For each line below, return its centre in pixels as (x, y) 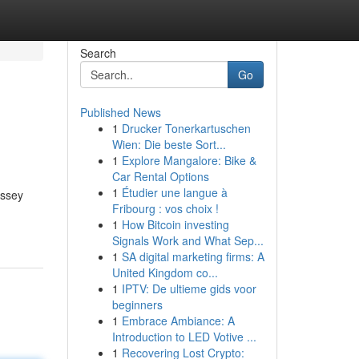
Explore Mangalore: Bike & (189, 160)
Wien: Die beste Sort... (169, 144)
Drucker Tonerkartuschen (186, 128)
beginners (137, 305)
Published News (120, 112)
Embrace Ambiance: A (178, 321)
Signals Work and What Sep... (188, 240)
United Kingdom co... (165, 272)
